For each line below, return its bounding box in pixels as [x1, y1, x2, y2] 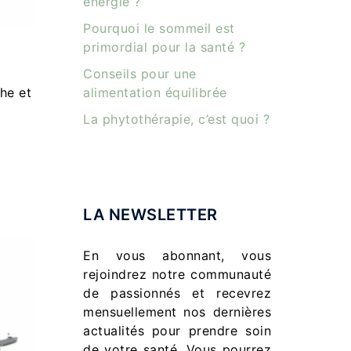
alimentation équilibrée [83, 85, 227, 100]
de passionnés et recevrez [83, 285, 271, 301]
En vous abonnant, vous [83, 248, 271, 263]
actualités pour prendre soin [83, 323, 271, 338]
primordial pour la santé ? [83, 39, 245, 55]
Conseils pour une [83, 66, 197, 81]
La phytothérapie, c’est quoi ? [83, 111, 270, 127]
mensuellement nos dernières [83, 304, 271, 320]
